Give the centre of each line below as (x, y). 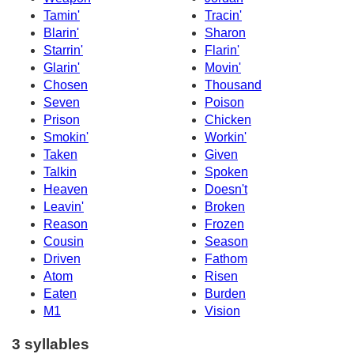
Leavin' (64, 206)
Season (226, 241)
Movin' (223, 67)
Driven (62, 258)
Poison (224, 102)
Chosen (66, 85)
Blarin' (61, 32)
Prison (62, 119)
